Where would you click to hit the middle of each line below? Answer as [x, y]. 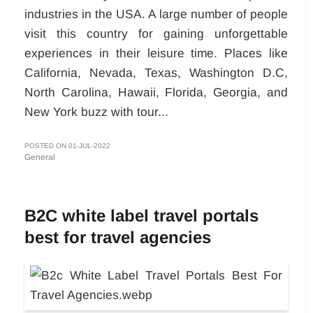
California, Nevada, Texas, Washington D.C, [156, 72]
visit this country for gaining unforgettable [156, 33]
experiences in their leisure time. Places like [156, 53]
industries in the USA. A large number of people [156, 14]
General [40, 157]
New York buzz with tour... [96, 111]
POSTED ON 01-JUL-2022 [67, 145]
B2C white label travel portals [141, 215]
